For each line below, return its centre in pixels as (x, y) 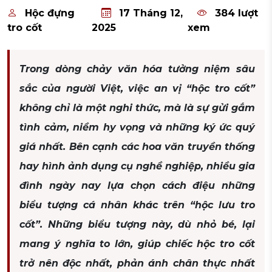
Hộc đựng (50, 13)
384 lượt (235, 13)
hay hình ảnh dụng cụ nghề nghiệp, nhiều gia (137, 166)
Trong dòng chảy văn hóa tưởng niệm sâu (137, 69)
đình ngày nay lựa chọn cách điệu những (137, 186)
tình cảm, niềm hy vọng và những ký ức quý (137, 127)
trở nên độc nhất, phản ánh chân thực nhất (137, 263)
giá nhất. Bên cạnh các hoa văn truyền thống (137, 147)
